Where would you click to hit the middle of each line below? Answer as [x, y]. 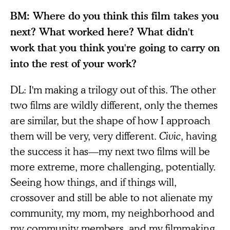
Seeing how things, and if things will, [93, 182]
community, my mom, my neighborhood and [112, 213]
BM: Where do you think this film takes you [114, 16]
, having [199, 136]
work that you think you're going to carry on [115, 48]
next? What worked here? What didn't [102, 32]
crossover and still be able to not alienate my [111, 197]
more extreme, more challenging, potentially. [113, 167]
